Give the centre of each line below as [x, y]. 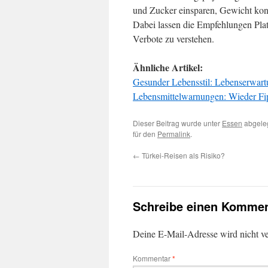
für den [145, 134]
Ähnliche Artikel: [168, 67]
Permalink [174, 134]
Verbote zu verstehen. [175, 39]
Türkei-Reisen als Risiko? [182, 155]
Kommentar [153, 258]
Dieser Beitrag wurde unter [177, 123]
